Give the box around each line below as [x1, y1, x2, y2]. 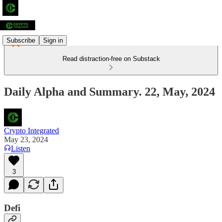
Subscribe [6, 36, 35, 44]
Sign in [43, 36, 63, 44]
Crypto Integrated [4, 126, 59, 135]
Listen [11, 144, 30, 153]
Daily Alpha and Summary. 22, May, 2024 [4, 85, 215, 98]
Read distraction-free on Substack [62, 55, 160, 62]
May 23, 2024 [4, 135, 48, 144]
